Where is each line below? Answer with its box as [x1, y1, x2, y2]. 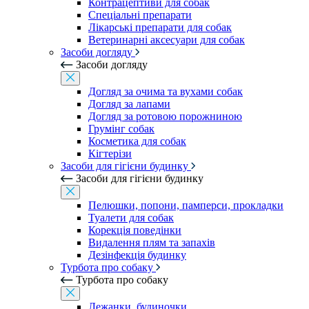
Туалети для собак [88, 212, 174, 223]
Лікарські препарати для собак [88, 21, 232, 33]
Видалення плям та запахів [88, 237, 215, 248]
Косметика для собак [88, 135, 186, 147]
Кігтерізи [88, 148, 132, 159]
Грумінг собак [88, 123, 154, 134]
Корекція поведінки [88, 224, 181, 236]
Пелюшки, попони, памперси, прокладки [88, 199, 283, 211]
